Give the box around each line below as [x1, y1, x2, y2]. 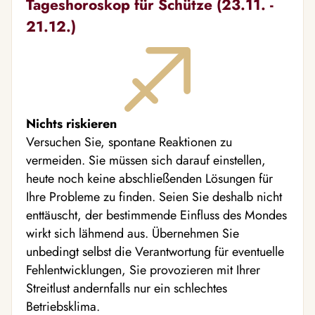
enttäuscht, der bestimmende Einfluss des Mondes [26, 205, 287, 224]
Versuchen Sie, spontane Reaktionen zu [26, 132, 232, 151]
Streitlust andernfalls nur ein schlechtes [26, 278, 227, 297]
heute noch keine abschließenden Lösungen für [26, 169, 273, 188]
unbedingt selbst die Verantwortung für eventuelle [26, 242, 284, 261]
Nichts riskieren [26, 114, 117, 133]
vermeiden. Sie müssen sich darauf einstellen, [26, 150, 266, 169]
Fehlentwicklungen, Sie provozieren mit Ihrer [26, 260, 260, 279]
